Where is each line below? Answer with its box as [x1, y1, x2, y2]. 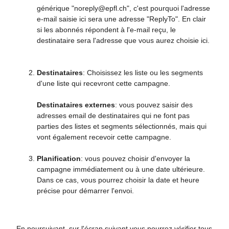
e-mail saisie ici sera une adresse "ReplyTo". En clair [37, 14, 206, 23]
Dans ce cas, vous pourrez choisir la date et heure [37, 175, 199, 184]
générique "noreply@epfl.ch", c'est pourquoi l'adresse [37, 4, 210, 12]
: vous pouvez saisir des [115, 100, 193, 109]
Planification [37, 154, 81, 163]
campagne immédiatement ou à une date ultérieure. [37, 165, 205, 173]
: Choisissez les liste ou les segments [83, 68, 203, 77]
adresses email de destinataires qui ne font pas [37, 111, 190, 120]
